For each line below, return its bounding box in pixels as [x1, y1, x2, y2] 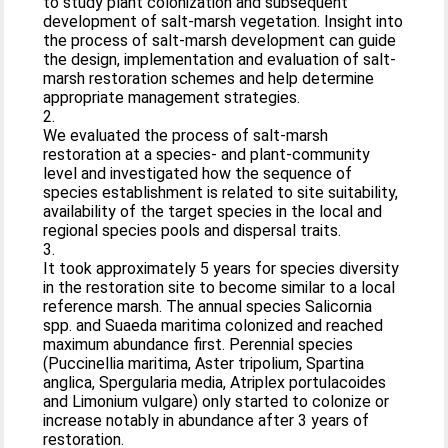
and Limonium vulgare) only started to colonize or [43, 391, 390, 411]
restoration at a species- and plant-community [43, 144, 371, 164]
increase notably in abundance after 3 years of [43, 410, 370, 430]
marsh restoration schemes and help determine [43, 68, 375, 88]
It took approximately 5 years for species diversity [43, 258, 400, 278]
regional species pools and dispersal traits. [43, 220, 342, 240]
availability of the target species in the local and [43, 201, 383, 221]
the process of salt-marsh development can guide [43, 30, 397, 50]
